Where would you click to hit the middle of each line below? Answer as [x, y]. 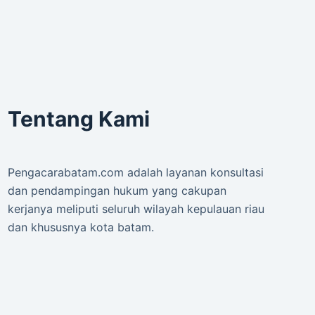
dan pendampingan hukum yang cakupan [117, 191]
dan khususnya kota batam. [81, 227]
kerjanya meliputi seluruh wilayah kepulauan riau [136, 209]
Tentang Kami [78, 119]
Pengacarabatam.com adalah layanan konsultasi [135, 173]
